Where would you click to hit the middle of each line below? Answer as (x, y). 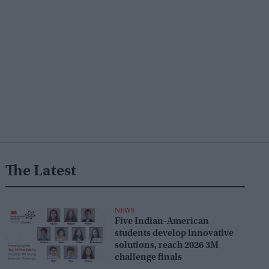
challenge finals (148, 258)
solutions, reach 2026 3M (166, 246)
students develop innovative (174, 234)
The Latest (41, 172)
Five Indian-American (162, 222)
